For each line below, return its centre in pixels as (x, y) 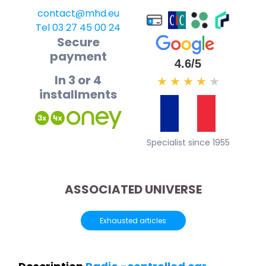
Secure (78, 42)
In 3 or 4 (78, 80)
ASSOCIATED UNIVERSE (133, 189)
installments (78, 95)
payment (78, 57)
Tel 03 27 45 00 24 (78, 28)
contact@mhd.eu (78, 14)
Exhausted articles (133, 220)
